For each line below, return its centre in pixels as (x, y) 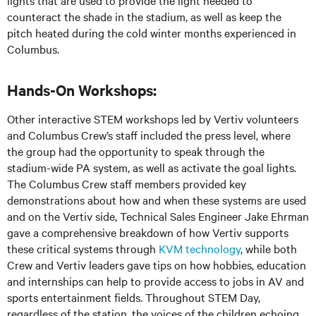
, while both (269, 248)
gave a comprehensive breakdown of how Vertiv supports (148, 232)
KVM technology (200, 248)
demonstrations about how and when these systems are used (157, 199)
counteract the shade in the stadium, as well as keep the (144, 16)
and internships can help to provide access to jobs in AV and (156, 280)
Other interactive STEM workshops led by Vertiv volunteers (153, 118)
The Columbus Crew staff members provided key (127, 183)
